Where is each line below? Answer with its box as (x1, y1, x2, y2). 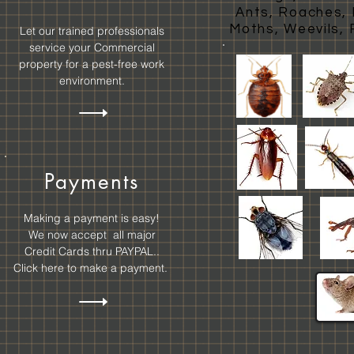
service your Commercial (28, 40, 155, 55)
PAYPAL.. (115, 244, 160, 258)
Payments (43, 168, 140, 195)
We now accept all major (28, 228, 156, 242)
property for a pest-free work (19, 57, 164, 71)
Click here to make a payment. (13, 261, 171, 275)
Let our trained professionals (19, 24, 164, 38)
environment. (58, 73, 125, 88)
